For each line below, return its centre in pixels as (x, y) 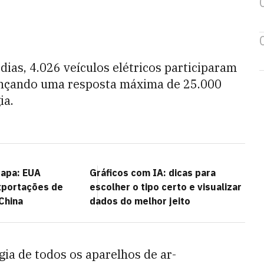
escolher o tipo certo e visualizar (166, 187)
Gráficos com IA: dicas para (153, 173)
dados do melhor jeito (140, 201)
